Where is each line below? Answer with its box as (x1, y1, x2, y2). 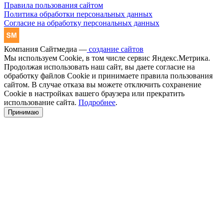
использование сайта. (4, 98, 78, 107)
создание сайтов (87, 44, 144, 53)
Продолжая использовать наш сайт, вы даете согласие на (4, 62, 195, 71)
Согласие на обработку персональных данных (4, 18, 159, 27)
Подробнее (78, 98, 115, 107)
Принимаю (8, 108, 39, 116)
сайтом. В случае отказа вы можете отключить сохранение (4, 80, 201, 89)
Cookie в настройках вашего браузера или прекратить (4, 89, 184, 98)
